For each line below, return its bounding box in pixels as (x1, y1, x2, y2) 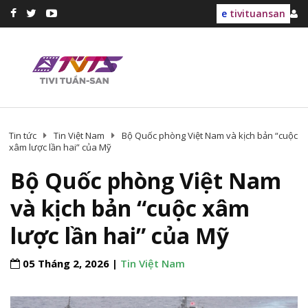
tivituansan (227, 7, 285, 20)
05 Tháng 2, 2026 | (20, 256, 120, 271)
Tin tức (9, 129, 36, 142)
